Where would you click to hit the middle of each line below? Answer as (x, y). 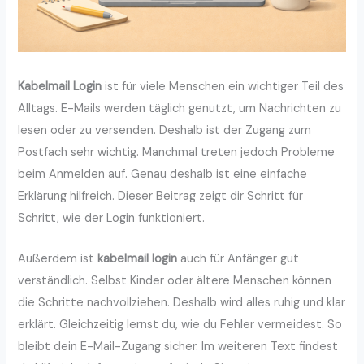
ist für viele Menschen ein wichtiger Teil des (223, 87)
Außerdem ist (58, 259)
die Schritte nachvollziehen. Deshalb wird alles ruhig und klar (182, 303)
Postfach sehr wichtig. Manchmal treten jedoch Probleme (177, 153)
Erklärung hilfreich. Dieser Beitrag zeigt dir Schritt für (161, 197)
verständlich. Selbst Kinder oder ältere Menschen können (175, 281)
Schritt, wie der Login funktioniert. (112, 219)
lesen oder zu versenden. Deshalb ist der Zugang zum (165, 131)
